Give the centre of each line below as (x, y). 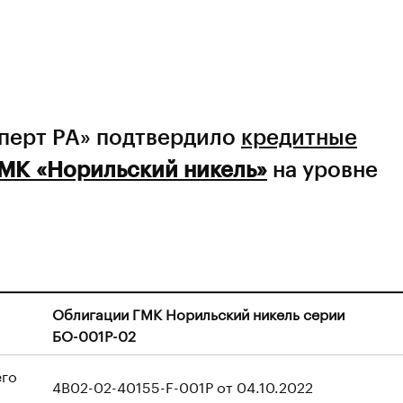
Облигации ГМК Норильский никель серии (198, 313)
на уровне (322, 169)
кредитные (299, 136)
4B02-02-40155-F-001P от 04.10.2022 (183, 385)
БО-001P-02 (94, 334)
